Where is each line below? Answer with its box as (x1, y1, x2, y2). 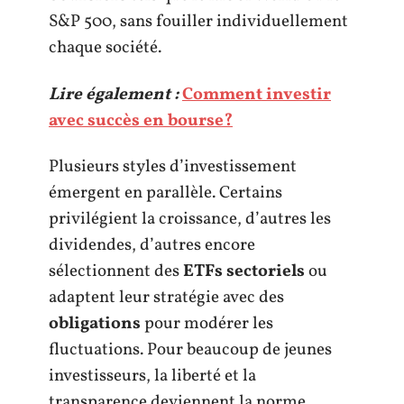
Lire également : (49, 82, 179, 106)
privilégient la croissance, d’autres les (49, 207, 331, 231)
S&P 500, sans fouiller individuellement (49, 10, 348, 33)
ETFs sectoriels (183, 260, 305, 283)
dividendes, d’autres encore (49, 234, 255, 257)
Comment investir (182, 82, 331, 106)
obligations (49, 312, 141, 335)
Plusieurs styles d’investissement (49, 155, 297, 179)
